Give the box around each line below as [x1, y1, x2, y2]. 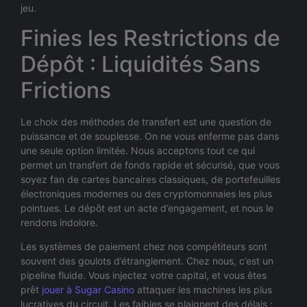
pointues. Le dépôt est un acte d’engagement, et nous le [21, 201, 273, 214]
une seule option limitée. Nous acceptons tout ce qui [21, 144, 255, 156]
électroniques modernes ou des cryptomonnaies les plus [21, 187, 272, 199]
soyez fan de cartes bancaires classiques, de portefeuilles [21, 173, 280, 185]
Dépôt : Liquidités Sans [21, 50, 260, 77]
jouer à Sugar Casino [42, 283, 134, 295]
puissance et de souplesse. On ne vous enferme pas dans [21, 130, 279, 142]
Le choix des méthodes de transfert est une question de [21, 115, 271, 127]
